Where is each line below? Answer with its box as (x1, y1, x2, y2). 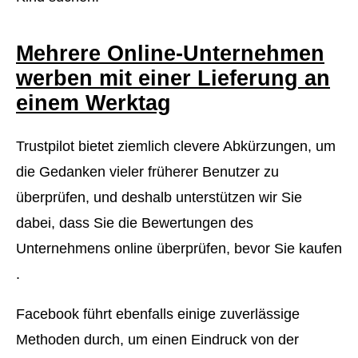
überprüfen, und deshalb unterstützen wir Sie (16, 189, 302, 206)
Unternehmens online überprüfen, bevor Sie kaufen (16, 241, 342, 257)
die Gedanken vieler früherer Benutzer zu (16, 164, 279, 181)
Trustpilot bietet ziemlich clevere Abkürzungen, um (16, 138, 336, 155)
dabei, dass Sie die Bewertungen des (16, 215, 253, 232)
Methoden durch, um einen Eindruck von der (16, 332, 299, 348)
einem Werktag (16, 90, 171, 115)
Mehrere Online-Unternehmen (16, 41, 324, 66)
